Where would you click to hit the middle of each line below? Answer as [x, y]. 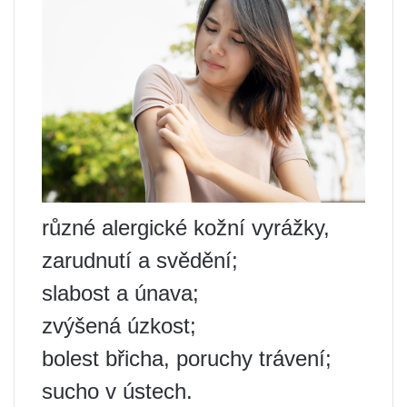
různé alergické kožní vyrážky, [186, 227]
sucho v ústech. [117, 391]
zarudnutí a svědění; [140, 260]
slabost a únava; [120, 293]
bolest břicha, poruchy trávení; [187, 358]
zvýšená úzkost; [119, 325]
